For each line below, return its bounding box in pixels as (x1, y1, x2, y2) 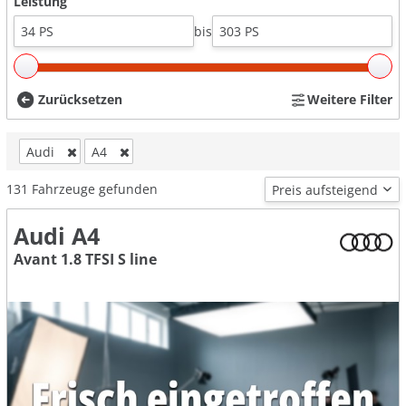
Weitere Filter (307, 91, 392, 109)
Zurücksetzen (38, 91, 122, 109)
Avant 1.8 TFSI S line (14, 249, 157, 270)
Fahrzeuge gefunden (32, 180, 158, 198)
